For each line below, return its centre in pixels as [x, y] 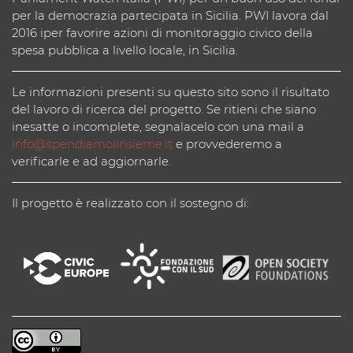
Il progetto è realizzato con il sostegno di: [130, 203]
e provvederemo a [227, 144]
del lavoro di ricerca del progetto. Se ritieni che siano [164, 109]
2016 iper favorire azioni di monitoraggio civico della [162, 33]
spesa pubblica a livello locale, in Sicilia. [125, 50]
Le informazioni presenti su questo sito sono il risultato [171, 92]
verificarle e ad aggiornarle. [91, 161]
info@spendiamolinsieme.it [92, 144]
